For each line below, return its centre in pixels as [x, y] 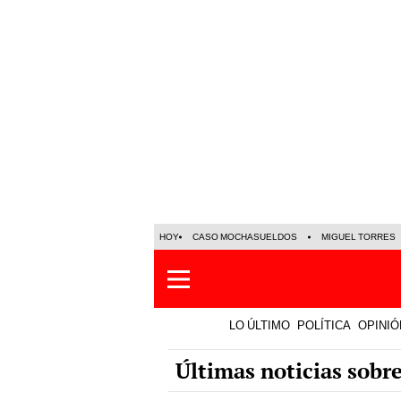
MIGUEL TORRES [358, 237]
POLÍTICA [324, 325]
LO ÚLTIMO [260, 325]
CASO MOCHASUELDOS [245, 237]
